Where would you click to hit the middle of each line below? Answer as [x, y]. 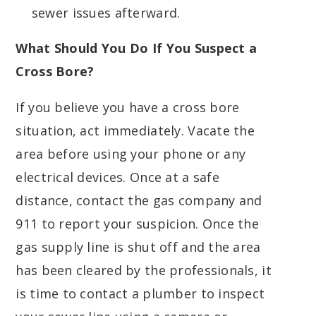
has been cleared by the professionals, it [144, 271]
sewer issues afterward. [106, 13]
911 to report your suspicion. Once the [138, 224]
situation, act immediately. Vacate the [135, 131]
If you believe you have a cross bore [128, 108]
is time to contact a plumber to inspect [140, 294]
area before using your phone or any [131, 154]
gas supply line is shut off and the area [138, 247]
